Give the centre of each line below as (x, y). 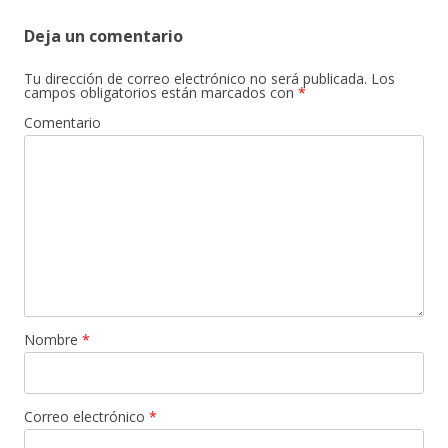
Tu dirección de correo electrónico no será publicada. (195, 78)
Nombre (53, 339)
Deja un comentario (103, 36)
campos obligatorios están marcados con (161, 92)
